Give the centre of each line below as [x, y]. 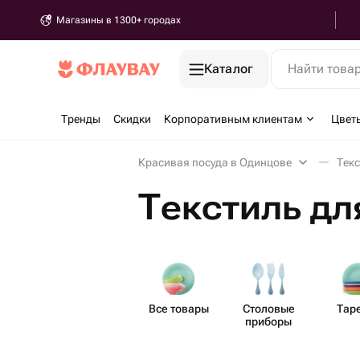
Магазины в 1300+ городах [119, 20]
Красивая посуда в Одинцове [215, 162]
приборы [268, 321]
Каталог [229, 69]
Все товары [178, 309]
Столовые [268, 309]
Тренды [81, 119]
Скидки [132, 119]
